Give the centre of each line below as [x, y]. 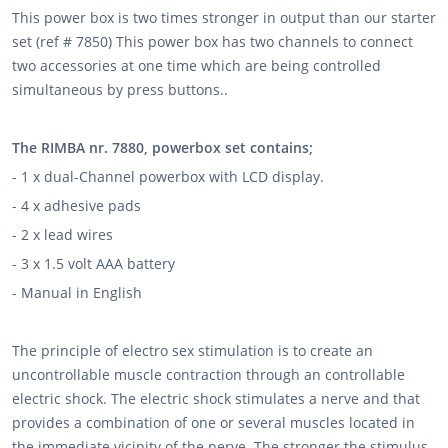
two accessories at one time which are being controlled [196, 65]
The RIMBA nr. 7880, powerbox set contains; [162, 147]
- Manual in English [77, 292]
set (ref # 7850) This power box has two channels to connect [212, 41]
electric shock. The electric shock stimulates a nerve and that [216, 398]
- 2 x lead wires [102, 234]
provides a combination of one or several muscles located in [213, 422]
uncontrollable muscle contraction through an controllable [208, 374]
